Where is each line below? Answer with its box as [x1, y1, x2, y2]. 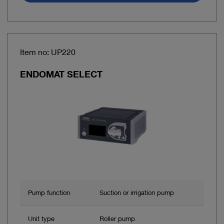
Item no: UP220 [20, 47, 75, 57]
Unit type [28, 214, 54, 223]
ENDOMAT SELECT [20, 68, 102, 80]
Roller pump [99, 214, 135, 223]
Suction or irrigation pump [99, 188, 174, 197]
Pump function [28, 188, 70, 197]
